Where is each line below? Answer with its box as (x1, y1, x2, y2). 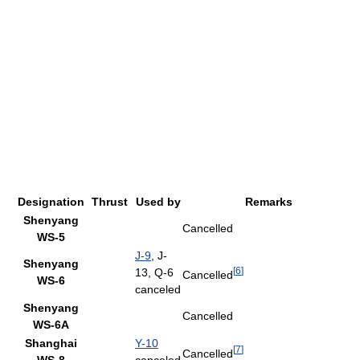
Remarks (244, 195, 292, 208)
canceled (135, 283, 181, 296)
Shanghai (25, 337, 77, 350)
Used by (135, 195, 181, 208)
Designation (18, 195, 84, 208)
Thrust (92, 195, 128, 208)
